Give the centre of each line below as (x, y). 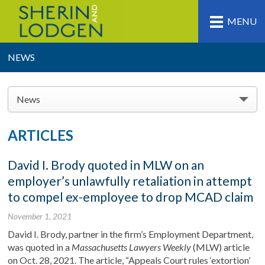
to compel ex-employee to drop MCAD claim (131, 197)
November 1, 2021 (40, 216)
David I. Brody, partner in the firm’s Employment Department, (131, 234)
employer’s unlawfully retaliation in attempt (130, 181)
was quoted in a (40, 247)
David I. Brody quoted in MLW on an (106, 165)
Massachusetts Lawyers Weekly (132, 247)
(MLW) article (221, 247)
